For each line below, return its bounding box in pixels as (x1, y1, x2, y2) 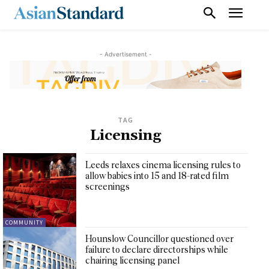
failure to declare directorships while (85, 244, 229, 255)
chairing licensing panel (85, 255, 180, 265)
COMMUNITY (5, 218, 43, 226)
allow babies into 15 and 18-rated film (85, 171, 229, 181)
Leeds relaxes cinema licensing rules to (85, 160, 241, 171)
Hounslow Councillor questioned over (85, 233, 234, 244)
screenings (85, 181, 130, 192)
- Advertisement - (99, 50, 152, 58)
